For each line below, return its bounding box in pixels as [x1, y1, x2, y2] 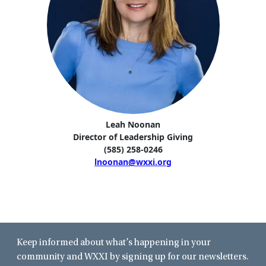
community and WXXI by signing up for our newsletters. [16, 252, 249, 262]
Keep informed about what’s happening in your [16, 237, 211, 248]
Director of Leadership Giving [73, 131, 193, 142]
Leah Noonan [106, 118, 160, 130]
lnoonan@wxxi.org [94, 156, 172, 167]
